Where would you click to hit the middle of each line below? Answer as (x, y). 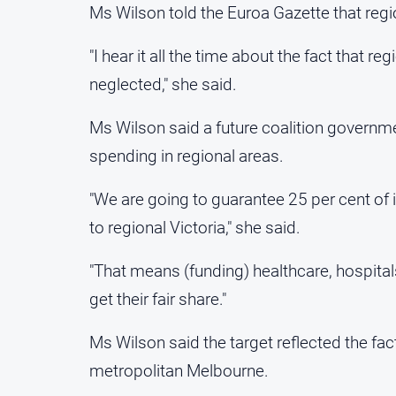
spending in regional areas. (187, 156)
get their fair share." (158, 299)
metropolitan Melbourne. (179, 370)
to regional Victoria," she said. (195, 227)
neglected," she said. (163, 84)
